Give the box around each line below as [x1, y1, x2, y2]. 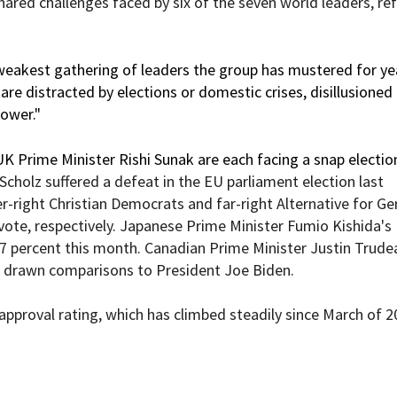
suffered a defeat [45, 171, 160, 192]
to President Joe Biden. [134, 260, 294, 281]
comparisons [49, 260, 134, 281]
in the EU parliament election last [160, 171, 384, 192]
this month [65, 237, 137, 259]
